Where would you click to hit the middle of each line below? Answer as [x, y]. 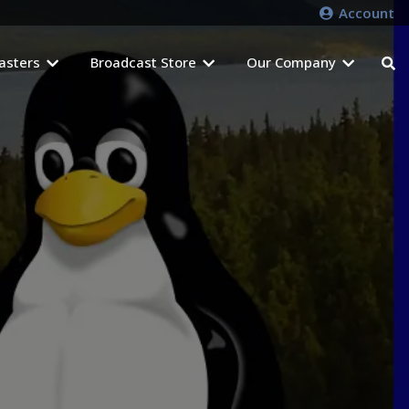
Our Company [291, 62]
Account [365, 12]
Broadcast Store [143, 62]
